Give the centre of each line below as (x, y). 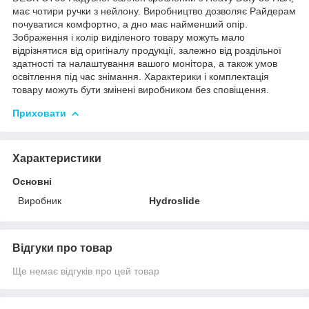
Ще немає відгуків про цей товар (86, 271)
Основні (32, 181)
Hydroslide (175, 200)
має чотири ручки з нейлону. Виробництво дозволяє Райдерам (154, 11)
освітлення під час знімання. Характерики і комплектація (141, 76)
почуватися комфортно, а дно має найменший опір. (130, 24)
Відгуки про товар (62, 248)
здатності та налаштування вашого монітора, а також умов (145, 63)
